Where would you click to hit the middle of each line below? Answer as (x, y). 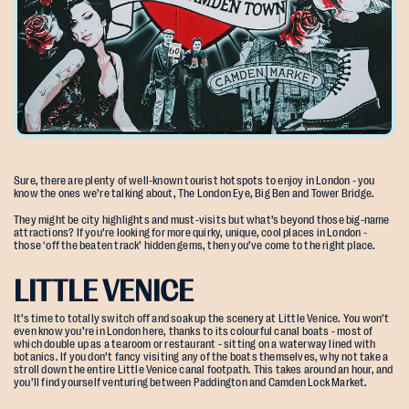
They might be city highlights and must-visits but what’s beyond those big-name (202, 220)
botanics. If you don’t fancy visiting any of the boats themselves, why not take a (201, 357)
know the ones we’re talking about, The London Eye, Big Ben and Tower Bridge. (194, 194)
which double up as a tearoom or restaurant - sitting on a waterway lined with (195, 345)
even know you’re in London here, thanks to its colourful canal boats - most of (194, 332)
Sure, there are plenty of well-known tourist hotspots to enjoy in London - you (194, 181)
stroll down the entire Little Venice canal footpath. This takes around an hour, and (204, 370)
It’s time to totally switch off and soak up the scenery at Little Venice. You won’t (202, 319)
